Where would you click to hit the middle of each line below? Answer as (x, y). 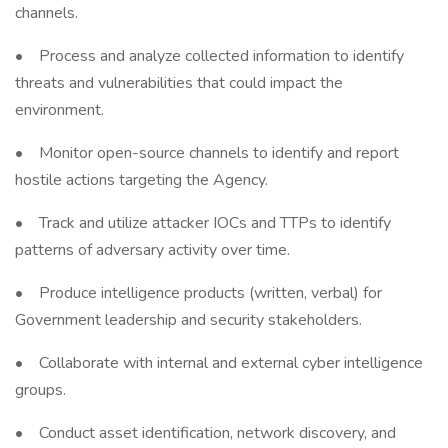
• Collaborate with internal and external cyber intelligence (219, 363)
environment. (59, 110)
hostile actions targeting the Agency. (141, 180)
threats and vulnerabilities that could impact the (179, 83)
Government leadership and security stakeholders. (188, 320)
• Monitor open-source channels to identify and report (207, 153)
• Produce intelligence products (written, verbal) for (198, 293)
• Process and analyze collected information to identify (209, 56)
